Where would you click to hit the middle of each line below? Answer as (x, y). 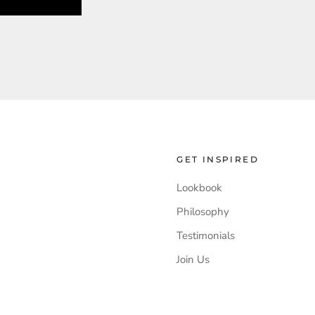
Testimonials (206, 235)
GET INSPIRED (218, 159)
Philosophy (203, 211)
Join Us (193, 259)
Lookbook (200, 187)
